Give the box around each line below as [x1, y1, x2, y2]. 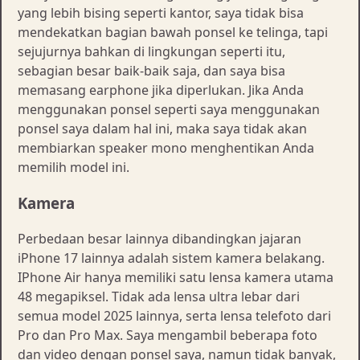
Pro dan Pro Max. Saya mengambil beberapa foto [18, 326, 317, 345]
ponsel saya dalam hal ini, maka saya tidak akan [18, 119, 307, 137]
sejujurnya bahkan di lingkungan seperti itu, [18, 42, 285, 60]
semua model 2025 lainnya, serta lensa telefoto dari [18, 307, 331, 325]
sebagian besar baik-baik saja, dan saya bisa [18, 61, 285, 80]
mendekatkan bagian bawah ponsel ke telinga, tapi [18, 22, 328, 41]
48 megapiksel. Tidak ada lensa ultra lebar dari [18, 288, 300, 306]
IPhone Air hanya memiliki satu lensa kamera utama [18, 268, 333, 287]
